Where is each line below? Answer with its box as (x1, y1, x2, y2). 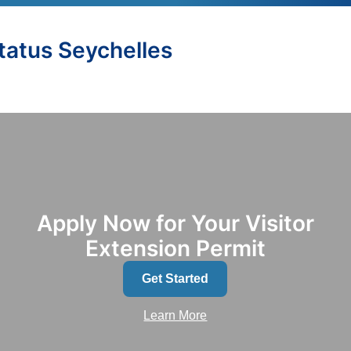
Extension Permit (85, 234, 266, 262)
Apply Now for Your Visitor (36, 209, 314, 237)
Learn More (143, 309, 208, 323)
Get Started (142, 272, 209, 286)
